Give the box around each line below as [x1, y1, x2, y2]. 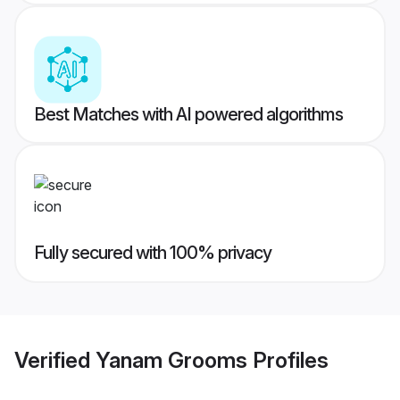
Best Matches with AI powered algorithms [34, 104, 343, 126]
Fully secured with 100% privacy [34, 242, 271, 264]
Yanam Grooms [96, 346, 247, 373]
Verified [14, 346, 96, 373]
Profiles [247, 346, 329, 373]
